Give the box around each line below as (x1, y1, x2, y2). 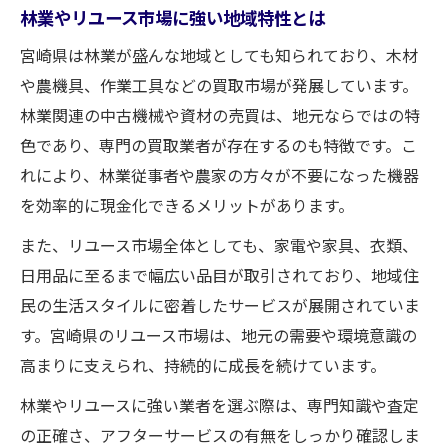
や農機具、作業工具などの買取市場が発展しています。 (20, 72, 418, 97)
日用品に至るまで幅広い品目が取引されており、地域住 (20, 262, 419, 287)
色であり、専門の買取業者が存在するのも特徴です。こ (20, 132, 417, 157)
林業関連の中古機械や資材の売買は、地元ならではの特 (20, 102, 420, 127)
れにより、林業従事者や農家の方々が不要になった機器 (20, 162, 419, 187)
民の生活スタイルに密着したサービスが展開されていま (20, 292, 420, 317)
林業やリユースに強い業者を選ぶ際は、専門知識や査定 (20, 392, 419, 417)
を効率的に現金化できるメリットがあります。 (20, 192, 354, 217)
